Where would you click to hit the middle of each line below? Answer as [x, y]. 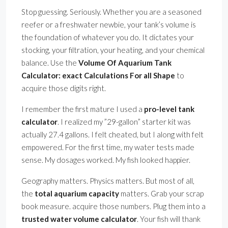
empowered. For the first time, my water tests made [108, 147]
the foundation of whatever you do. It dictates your [108, 37]
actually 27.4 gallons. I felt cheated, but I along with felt [112, 135]
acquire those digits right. [64, 88]
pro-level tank [169, 109]
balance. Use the [50, 63]
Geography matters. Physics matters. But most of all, [108, 181]
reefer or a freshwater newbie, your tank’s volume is [109, 25]
